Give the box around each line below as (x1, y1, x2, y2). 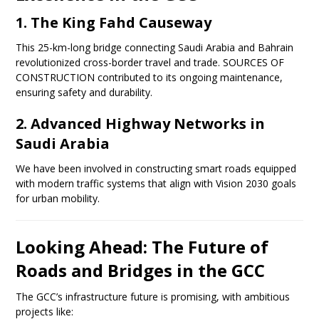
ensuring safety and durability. (16, 85, 153, 100)
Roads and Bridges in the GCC (16, 258, 266, 283)
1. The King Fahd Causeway (16, 13, 212, 33)
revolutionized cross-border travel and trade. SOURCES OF (16, 56, 285, 70)
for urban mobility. (16, 192, 100, 206)
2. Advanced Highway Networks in (16, 114, 266, 134)
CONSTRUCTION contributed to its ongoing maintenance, (16, 70, 283, 85)
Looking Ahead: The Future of (16, 235, 269, 259)
